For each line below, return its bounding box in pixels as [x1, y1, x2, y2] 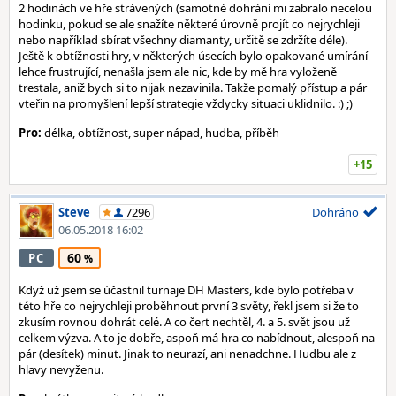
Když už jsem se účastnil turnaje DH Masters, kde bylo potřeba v [19, 282, 354, 298]
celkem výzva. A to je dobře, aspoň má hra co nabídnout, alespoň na [19, 330, 375, 346]
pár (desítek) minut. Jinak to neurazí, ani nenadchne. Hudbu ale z [19, 346, 356, 362]
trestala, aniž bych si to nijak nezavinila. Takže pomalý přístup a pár [19, 80, 367, 95]
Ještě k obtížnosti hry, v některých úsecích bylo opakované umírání [19, 48, 368, 64]
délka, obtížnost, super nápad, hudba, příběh [42, 125, 279, 141]
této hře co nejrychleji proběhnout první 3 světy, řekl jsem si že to [19, 298, 359, 314]
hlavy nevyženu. [19, 362, 103, 377]
